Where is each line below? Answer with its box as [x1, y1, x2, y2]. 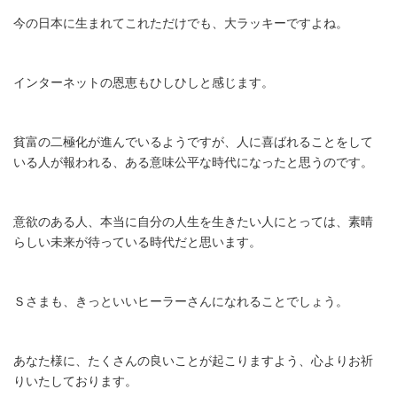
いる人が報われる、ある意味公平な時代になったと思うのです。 [13, 154, 373, 169]
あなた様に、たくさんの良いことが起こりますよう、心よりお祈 [13, 353, 373, 368]
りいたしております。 [13, 373, 137, 388]
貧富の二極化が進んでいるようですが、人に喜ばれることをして [13, 134, 373, 149]
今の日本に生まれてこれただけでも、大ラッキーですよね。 [13, 15, 348, 30]
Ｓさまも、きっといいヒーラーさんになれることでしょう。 [13, 293, 348, 308]
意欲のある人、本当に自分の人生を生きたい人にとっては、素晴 [13, 214, 373, 229]
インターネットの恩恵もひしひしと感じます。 [13, 74, 274, 90]
